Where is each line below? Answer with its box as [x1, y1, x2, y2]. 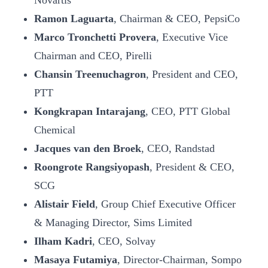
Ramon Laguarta [34, 13, 114, 25]
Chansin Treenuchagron [34, 68, 146, 80]
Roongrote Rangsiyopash [34, 161, 150, 173]
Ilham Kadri [34, 235, 92, 247]
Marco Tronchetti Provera [34, 31, 156, 43]
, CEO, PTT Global [145, 105, 230, 117]
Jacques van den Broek [34, 142, 141, 154]
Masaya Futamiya [34, 254, 117, 266]
